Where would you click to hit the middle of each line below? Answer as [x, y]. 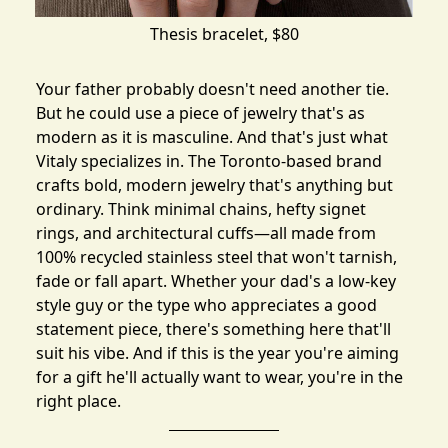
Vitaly [56, 160]
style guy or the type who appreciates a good [206, 304]
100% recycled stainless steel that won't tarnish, [216, 256]
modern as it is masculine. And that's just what [212, 136]
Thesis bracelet [206, 33]
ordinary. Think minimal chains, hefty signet [201, 208]
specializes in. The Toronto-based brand [229, 160]
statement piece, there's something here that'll [213, 328]
